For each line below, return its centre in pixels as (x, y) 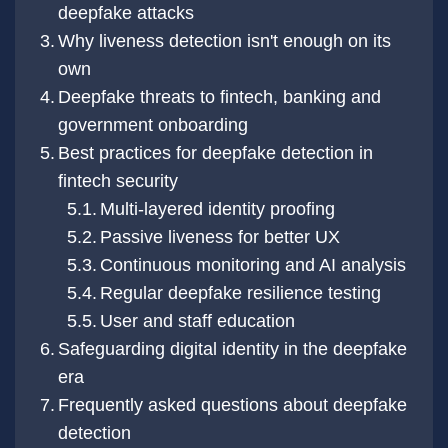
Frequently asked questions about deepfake (233, 405)
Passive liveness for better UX (220, 237)
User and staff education (198, 321)
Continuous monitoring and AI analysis (253, 265)
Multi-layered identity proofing (218, 209)
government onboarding (153, 125)
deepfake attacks (126, 13)
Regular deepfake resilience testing (241, 293)
